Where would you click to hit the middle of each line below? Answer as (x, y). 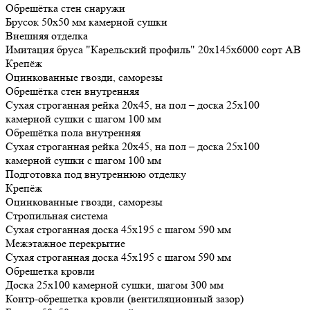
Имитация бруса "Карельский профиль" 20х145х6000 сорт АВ (153, 50)
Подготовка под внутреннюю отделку (96, 174)
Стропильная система (57, 216)
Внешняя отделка (47, 36)
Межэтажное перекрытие (65, 244)
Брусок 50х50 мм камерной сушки (86, 22)
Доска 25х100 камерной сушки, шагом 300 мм (115, 285)
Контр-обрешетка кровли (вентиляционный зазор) (125, 299)
